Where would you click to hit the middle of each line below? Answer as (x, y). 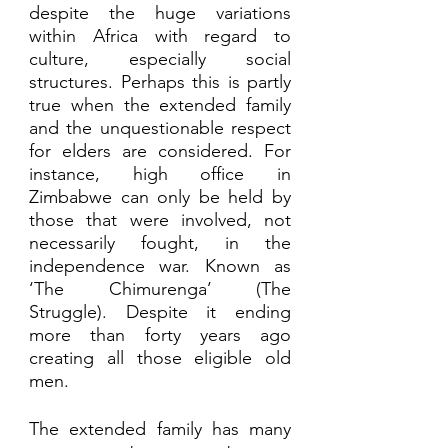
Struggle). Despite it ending (160, 312)
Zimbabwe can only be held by (160, 197)
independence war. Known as (160, 266)
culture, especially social (160, 59)
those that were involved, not (160, 220)
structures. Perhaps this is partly (160, 82)
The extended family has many (160, 429)
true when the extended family (160, 105)
